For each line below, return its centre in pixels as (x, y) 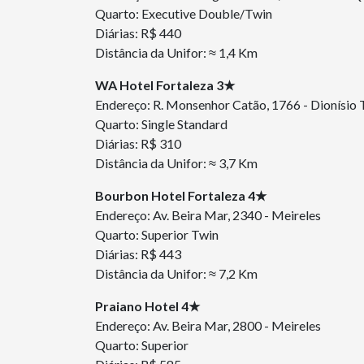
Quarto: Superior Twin (158, 234)
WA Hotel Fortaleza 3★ (166, 85)
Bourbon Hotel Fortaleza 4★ (182, 195)
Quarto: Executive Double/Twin (185, 13)
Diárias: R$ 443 (139, 254)
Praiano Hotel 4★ (149, 306)
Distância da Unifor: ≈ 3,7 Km (176, 163)
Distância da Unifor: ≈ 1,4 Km (176, 52)
